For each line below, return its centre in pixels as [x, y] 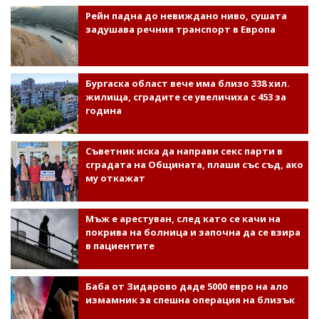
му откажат [115, 178]
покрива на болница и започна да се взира [193, 232]
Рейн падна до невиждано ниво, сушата [186, 16]
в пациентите [120, 246]
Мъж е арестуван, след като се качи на [183, 219]
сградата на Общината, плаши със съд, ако [194, 164]
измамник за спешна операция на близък [190, 300]
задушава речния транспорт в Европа [180, 29]
